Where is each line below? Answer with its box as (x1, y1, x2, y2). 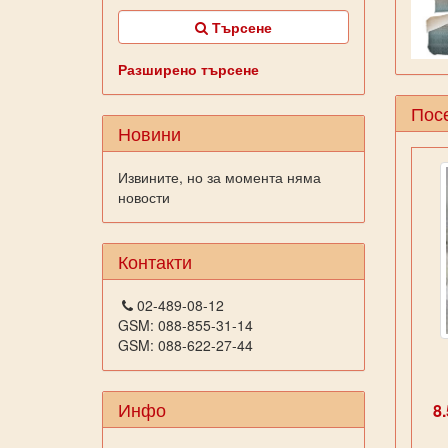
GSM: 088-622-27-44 (118, 335, 253, 355)
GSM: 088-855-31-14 (118, 315, 253, 335)
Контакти (118, 248, 192, 274)
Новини (118, 120, 181, 146)
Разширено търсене (118, 59, 259, 79)
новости (118, 187, 170, 207)
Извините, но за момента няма (118, 167, 321, 187)
